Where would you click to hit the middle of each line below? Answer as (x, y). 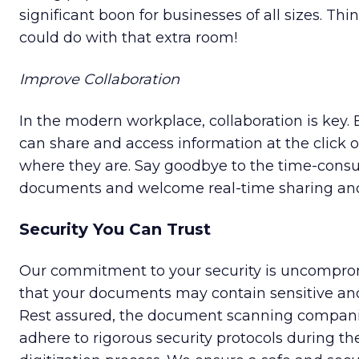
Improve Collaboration (99, 80)
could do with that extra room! (128, 38)
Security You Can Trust (115, 230)
